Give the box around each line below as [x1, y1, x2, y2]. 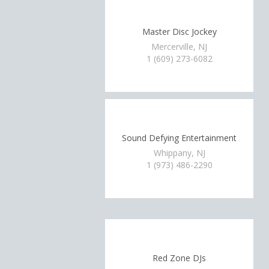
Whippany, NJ [153, 147, 205, 159]
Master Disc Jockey [142, 25, 217, 37]
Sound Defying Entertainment [122, 131, 237, 144]
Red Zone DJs [153, 252, 207, 264]
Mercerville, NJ [151, 41, 208, 52]
